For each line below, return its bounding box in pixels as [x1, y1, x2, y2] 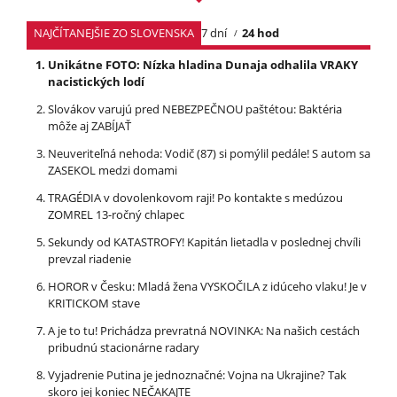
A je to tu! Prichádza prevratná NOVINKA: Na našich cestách [48, 322, 360, 339]
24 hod [242, 24, 280, 41]
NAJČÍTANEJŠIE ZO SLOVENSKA [34, 24, 194, 41]
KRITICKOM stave [48, 294, 140, 311]
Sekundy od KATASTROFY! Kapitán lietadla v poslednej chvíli [48, 233, 361, 250]
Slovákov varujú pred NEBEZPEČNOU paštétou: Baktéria [48, 100, 342, 117]
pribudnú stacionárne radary [48, 339, 199, 355]
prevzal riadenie [48, 250, 131, 267]
